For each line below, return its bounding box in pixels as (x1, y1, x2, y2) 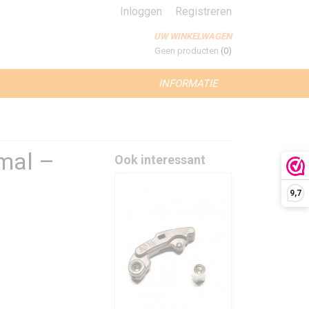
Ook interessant (114, 152, 206, 167)
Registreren (175, 5, 232, 18)
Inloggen (120, 5, 162, 18)
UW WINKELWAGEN (154, 31, 232, 41)
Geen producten (154, 46, 221, 56)
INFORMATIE (159, 77, 218, 90)
